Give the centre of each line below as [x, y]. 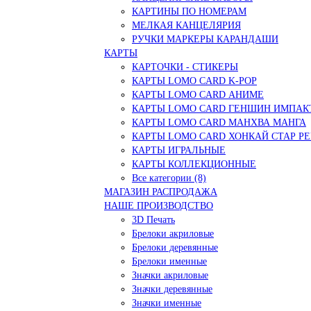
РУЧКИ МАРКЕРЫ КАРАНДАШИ [205, 39]
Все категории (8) [169, 178]
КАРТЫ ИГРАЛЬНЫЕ [179, 150]
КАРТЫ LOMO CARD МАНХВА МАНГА [219, 122]
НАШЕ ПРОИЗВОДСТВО [159, 205]
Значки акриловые [170, 275]
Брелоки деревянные [175, 247]
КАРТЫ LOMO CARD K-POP [194, 81]
